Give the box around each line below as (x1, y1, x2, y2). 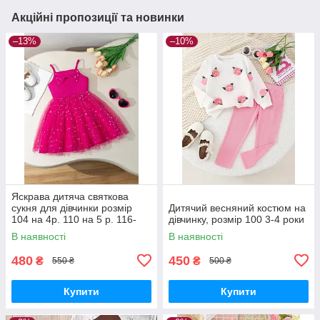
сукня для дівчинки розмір (11, 201, 132, 214)
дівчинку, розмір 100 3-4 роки (169, 213, 304, 225)
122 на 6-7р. (11, 224, 69, 236)
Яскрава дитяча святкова (11, 190, 129, 202)
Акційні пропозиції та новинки (11, 11, 184, 24)
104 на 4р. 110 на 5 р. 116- (11, 213, 136, 225)
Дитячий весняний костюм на (169, 201, 306, 214)
